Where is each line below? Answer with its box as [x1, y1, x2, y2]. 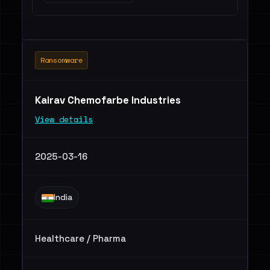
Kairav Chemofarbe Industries [35, 93, 183, 107]
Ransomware [40, 55, 83, 65]
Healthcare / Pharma [35, 233, 126, 244]
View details [35, 113, 93, 125]
